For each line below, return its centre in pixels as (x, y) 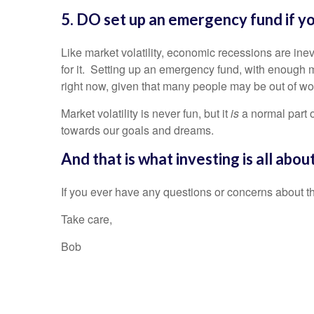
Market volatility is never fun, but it (146, 114)
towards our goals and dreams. (142, 130)
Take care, (87, 219)
